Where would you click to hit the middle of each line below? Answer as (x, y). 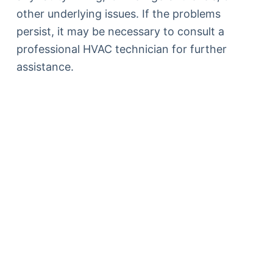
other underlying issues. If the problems (118, 13)
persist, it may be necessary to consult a (120, 31)
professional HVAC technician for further (121, 49)
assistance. (45, 66)
